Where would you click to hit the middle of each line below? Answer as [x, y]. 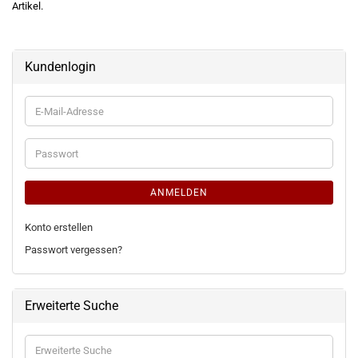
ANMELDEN [179, 193]
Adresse [53, 139]
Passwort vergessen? [74, 250]
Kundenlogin [60, 67]
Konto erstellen [59, 227]
